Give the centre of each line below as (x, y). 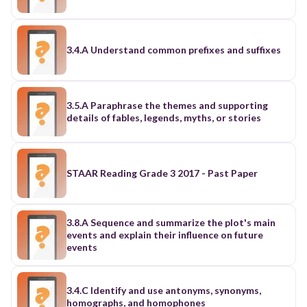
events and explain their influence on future (165, 234)
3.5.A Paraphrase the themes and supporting (167, 105)
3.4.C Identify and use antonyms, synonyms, (164, 290)
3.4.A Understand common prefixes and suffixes (174, 49)
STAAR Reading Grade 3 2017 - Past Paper (162, 173)
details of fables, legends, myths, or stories (164, 117)
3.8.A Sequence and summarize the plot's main (171, 222)
